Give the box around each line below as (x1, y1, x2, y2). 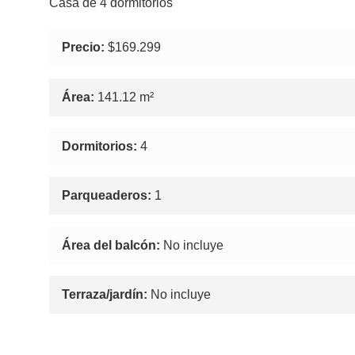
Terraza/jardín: (62, 288, 148, 302)
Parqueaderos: (62, 189, 152, 203)
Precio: (62, 40, 105, 55)
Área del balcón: (62, 238, 161, 252)
